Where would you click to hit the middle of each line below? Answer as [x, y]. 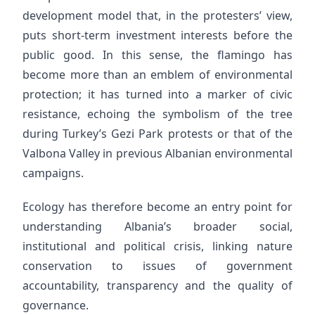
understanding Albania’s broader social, [157, 226]
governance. [56, 305]
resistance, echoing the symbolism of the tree [157, 114]
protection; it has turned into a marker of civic [157, 94]
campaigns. [53, 173]
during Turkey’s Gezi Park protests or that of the [157, 134]
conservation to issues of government [157, 266]
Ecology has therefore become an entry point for [157, 207]
